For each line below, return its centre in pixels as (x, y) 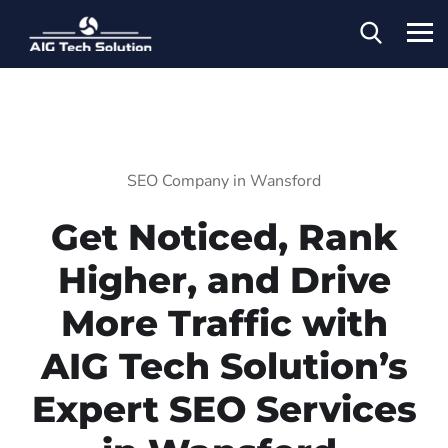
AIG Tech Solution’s (224, 365)
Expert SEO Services (224, 408)
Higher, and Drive (224, 279)
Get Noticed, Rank (224, 236)
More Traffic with (224, 322)
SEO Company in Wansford (224, 180)
